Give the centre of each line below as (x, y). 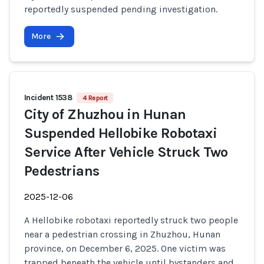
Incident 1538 (48, 98)
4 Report (95, 98)
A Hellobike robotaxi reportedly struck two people (131, 220)
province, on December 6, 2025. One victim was (125, 248)
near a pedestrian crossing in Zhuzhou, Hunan (122, 234)
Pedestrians (62, 171)
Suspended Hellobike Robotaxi (121, 133)
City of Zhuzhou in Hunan (105, 114)
